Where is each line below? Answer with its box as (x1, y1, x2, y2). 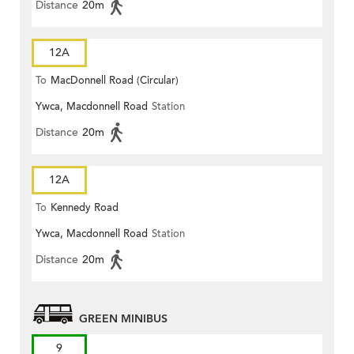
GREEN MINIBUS (79, 311, 168, 327)
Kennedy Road (51, 201, 119, 216)
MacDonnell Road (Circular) (51, 73, 179, 88)
